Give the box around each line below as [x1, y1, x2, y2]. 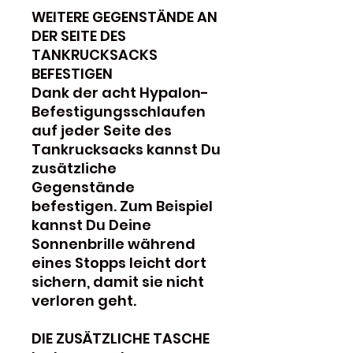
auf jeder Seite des [32, 120, 172, 140]
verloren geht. [32, 290, 136, 310]
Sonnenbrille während [32, 233, 195, 254]
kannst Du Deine [32, 214, 151, 235]
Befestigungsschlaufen [32, 101, 206, 121]
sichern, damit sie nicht [32, 271, 204, 292]
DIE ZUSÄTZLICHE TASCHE [32, 328, 210, 348]
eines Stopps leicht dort [32, 252, 206, 273]
